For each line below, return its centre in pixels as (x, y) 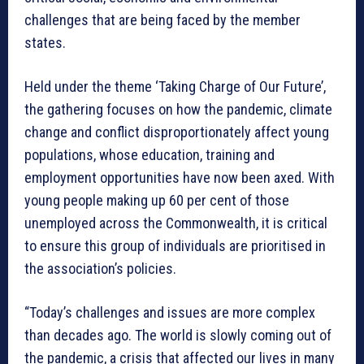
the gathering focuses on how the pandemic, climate (178, 110)
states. (45, 43)
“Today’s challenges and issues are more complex (170, 313)
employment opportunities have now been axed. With (180, 178)
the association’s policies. (100, 269)
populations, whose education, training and (149, 155)
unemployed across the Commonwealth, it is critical (176, 223)
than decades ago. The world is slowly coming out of (178, 336)
